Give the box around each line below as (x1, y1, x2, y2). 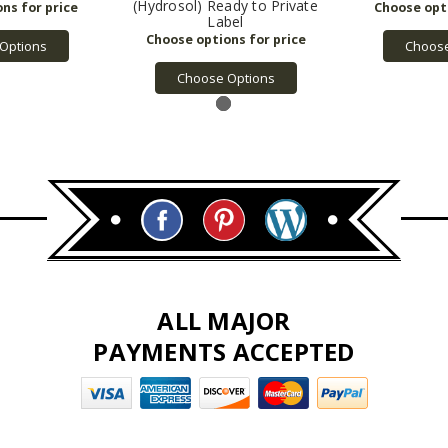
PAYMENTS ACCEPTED (93, 334, 355, 368)
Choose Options (176, 68, 275, 87)
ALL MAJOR (157, 303, 291, 337)
